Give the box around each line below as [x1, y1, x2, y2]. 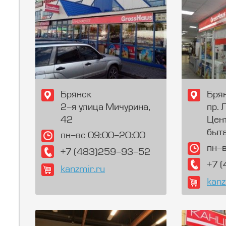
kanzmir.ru [61, 165, 105, 175]
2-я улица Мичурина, [61, 103, 150, 112]
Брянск [61, 90, 91, 100]
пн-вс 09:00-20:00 [61, 131, 145, 141]
